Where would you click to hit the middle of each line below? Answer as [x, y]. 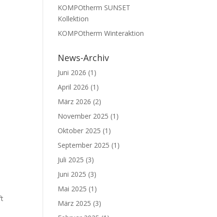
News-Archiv [84, 58]
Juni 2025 [72, 174]
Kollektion [73, 19]
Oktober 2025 [79, 131]
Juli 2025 [71, 160]
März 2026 [75, 101]
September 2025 [84, 145]
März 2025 [75, 203]
